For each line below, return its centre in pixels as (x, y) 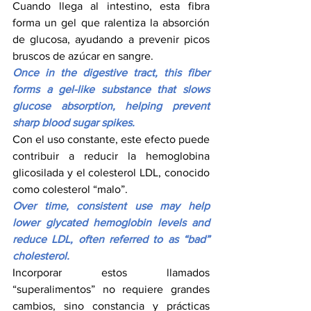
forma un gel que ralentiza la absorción (111, 23)
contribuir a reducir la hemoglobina (111, 156)
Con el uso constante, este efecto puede (111, 140)
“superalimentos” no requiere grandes (111, 289)
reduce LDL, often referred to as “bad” (111, 239)
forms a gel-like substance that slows (111, 90)
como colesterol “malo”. (70, 190)
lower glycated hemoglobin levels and (111, 223)
